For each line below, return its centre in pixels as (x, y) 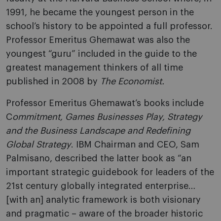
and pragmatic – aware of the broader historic (104, 214)
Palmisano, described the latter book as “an (99, 158)
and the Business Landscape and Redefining (98, 131)
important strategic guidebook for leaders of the (110, 172)
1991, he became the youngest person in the (100, 12)
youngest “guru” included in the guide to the (101, 54)
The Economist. (132, 81)
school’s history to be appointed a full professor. (109, 26)
